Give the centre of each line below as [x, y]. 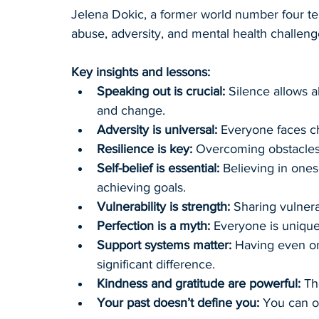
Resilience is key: [145, 149]
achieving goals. [141, 188]
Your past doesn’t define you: [178, 303]
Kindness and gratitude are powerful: [199, 284]
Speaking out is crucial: [161, 91]
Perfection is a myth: [153, 226]
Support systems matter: [164, 245]
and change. [131, 111]
